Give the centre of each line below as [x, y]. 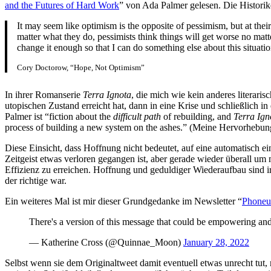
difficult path [137, 116]
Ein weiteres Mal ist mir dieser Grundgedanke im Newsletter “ [123, 201]
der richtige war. [36, 180]
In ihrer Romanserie [44, 94]
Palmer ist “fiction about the [59, 116]
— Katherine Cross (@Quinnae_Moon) [106, 242]
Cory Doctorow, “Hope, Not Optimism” [81, 67]
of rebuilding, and [197, 116]
